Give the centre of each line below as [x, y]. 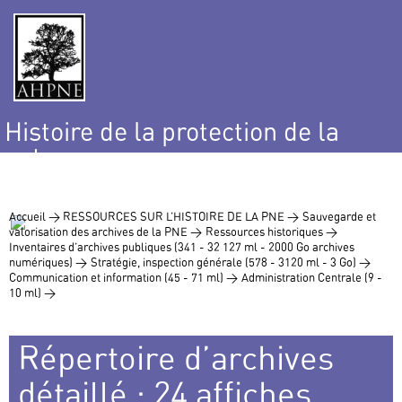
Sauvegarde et [339, 217]
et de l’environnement [128, 182]
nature [42, 157]
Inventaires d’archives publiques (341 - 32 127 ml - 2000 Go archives [182, 247]
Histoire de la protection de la [172, 132]
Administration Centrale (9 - [312, 278]
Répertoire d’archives [176, 358]
